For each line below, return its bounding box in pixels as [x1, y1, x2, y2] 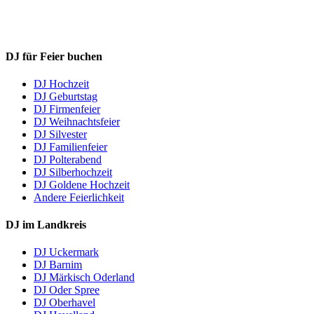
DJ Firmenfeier [34, 102, 100, 115]
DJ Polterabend [34, 153, 102, 165]
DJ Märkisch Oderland [34, 271, 135, 284]
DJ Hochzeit [34, 77, 89, 90]
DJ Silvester [34, 128, 87, 140]
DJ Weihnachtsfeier [34, 115, 120, 128]
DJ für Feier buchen [6, 50, 102, 62]
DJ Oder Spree [34, 284, 100, 296]
